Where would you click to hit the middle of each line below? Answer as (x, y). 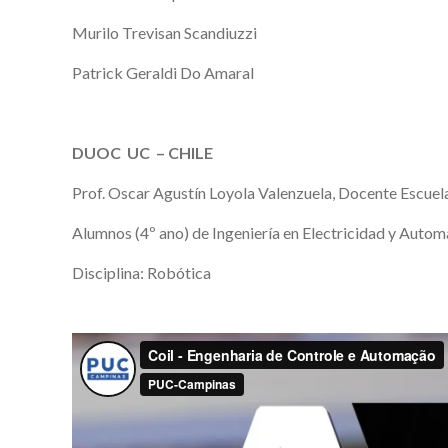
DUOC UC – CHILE (142, 152)
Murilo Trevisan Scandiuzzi (164, 32)
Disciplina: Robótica (141, 272)
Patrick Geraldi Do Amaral (163, 72)
